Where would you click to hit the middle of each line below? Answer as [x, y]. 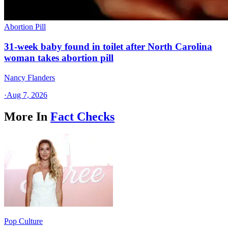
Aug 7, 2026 [27, 95]
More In [26, 116]
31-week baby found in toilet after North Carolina [108, 47]
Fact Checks [82, 116]
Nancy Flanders [30, 77]
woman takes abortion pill [59, 58]
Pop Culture [23, 221]
